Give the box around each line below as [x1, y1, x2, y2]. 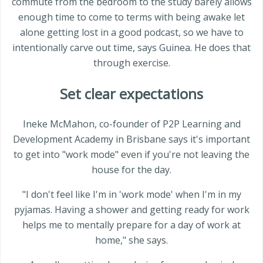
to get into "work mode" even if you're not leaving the [14, 148, 249, 161]
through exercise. [93, 56, 170, 69]
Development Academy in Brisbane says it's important [13, 133, 250, 146]
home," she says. [95, 234, 168, 247]
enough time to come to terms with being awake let [18, 10, 245, 23]
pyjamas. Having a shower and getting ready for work [14, 203, 249, 217]
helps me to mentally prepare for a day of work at [22, 218, 241, 232]
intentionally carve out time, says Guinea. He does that [12, 41, 251, 54]
